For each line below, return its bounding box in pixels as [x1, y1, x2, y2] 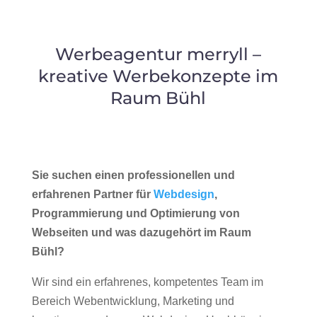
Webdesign [153, 188, 214, 200]
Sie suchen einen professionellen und [31, 169, 235, 181]
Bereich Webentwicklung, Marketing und [31, 295, 234, 307]
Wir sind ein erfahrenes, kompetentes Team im [31, 276, 263, 288]
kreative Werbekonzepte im [38, 66, 279, 86]
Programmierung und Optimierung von [31, 207, 240, 219]
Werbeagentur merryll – [55, 44, 262, 64]
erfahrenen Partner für [31, 188, 154, 200]
